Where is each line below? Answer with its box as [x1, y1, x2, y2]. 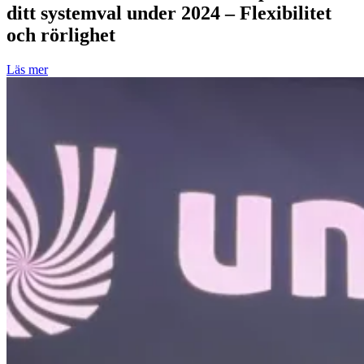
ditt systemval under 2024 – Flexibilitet [6, 2, 331, 24]
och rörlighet [6, 24, 115, 45]
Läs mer [6, 62, 48, 76]
